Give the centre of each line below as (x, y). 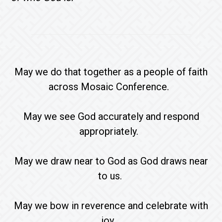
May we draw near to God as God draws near (111, 161)
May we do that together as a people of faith (111, 72)
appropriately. (111, 131)
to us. (111, 176)
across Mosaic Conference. (111, 86)
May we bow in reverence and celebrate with (111, 205)
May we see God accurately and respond (111, 116)
